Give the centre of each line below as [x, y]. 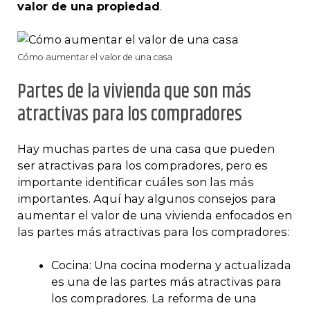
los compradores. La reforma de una [154, 298]
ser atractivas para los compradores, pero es [143, 165]
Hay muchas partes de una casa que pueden [146, 148]
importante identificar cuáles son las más [136, 182]
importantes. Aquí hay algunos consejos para [147, 198]
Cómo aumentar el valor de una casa [95, 57]
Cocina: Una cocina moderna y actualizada [171, 265]
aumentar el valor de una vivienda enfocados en [155, 215]
